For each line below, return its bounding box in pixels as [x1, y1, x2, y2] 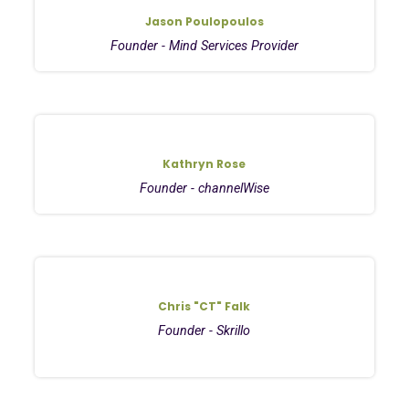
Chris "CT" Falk [158, 298, 251, 314]
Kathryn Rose [163, 155, 246, 172]
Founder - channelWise [139, 180, 269, 196]
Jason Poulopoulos [144, 13, 264, 29]
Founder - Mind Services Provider [110, 37, 299, 54]
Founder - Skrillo [158, 322, 251, 339]
